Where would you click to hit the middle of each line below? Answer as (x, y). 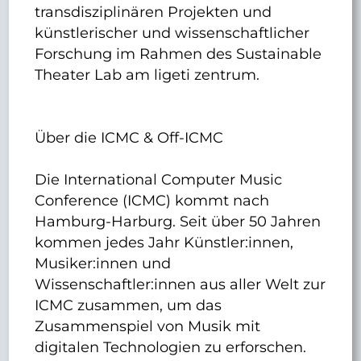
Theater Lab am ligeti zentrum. (147, 74)
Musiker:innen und (103, 263)
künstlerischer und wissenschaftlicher (172, 32)
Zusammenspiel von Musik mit (148, 326)
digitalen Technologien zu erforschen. (171, 346)
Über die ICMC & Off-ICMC (129, 137)
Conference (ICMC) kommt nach (152, 200)
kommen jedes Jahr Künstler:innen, (164, 242)
